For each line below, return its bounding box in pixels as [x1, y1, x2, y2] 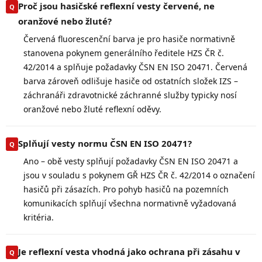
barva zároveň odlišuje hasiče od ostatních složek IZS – [23, 75, 238, 87]
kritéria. [23, 211, 54, 223]
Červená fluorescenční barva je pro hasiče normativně [23, 33, 235, 44]
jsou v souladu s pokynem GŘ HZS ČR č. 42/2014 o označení [23, 169, 255, 181]
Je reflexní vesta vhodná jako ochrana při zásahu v [18, 245, 240, 257]
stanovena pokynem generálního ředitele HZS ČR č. [23, 47, 224, 58]
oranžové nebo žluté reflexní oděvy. [23, 103, 161, 115]
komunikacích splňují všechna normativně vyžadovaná [23, 197, 236, 209]
